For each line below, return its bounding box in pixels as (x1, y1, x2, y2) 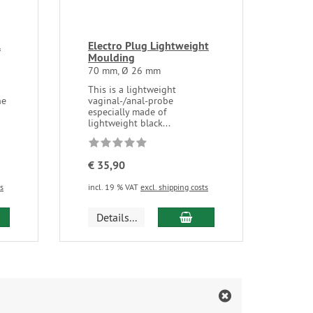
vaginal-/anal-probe (88, 94, 173, 107)
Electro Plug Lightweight (88, 38, 209, 53)
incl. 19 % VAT (88, 181, 140, 192)
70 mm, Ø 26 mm (88, 64, 161, 77)
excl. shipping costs (140, 181, 208, 192)
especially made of (88, 105, 166, 118)
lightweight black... (88, 116, 170, 129)
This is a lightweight (88, 82, 176, 96)
